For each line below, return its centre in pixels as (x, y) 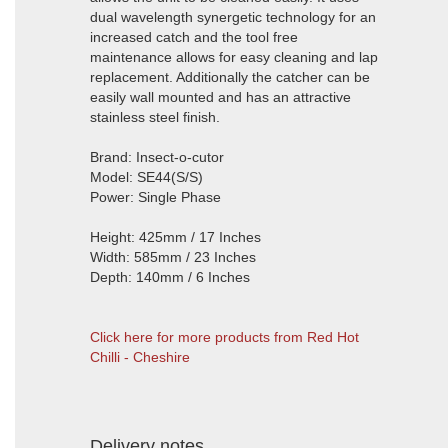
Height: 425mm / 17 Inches (175, 237)
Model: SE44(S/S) (146, 177)
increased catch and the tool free (194, 37)
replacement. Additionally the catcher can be (230, 77)
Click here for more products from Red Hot (224, 337)
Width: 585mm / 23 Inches (173, 257)
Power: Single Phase (155, 197)
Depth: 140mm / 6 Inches (170, 277)
